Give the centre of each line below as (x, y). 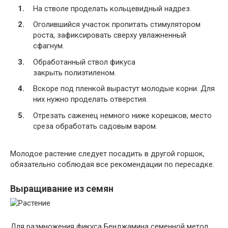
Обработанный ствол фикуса (84, 62)
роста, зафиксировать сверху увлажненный (110, 35)
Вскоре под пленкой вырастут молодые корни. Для (124, 89)
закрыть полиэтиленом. (75, 73)
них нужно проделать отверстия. (90, 99)
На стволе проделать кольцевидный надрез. (112, 8)
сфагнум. (49, 46)
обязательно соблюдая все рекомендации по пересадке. (112, 164)
